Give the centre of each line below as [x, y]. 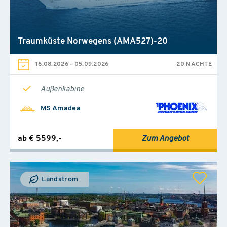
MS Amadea [61, 108]
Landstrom [59, 179]
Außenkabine [62, 89]
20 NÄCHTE [194, 64]
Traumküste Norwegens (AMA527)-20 [93, 41]
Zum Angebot [165, 139]
